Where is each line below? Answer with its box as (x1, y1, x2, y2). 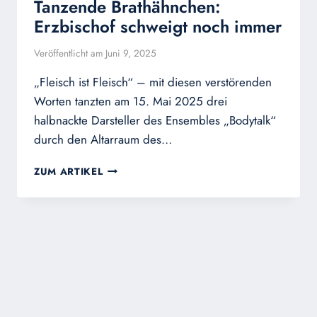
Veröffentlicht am (34, 46, 103, 61)
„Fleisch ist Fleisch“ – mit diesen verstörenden (34, 74, 272, 91)
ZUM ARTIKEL (34, 164, 103, 179)
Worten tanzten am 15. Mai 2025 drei (34, 93, 227, 110)
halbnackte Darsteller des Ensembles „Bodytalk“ (34, 112, 276, 129)
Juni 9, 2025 (105, 46, 157, 61)
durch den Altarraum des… (34, 131, 172, 149)
